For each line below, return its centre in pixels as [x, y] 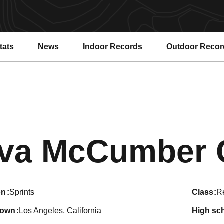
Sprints [22, 192]
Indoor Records [113, 46]
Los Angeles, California [60, 211]
